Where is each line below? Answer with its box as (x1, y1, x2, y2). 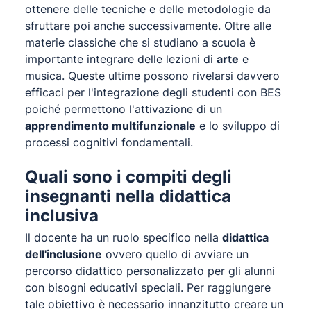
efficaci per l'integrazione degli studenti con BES (25, 85, 281, 99)
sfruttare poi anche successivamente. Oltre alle (25, 19, 271, 33)
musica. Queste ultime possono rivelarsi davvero (25, 69, 280, 83)
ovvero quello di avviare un (102, 247, 249, 261)
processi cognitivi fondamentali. (25, 135, 193, 149)
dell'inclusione (25, 247, 102, 261)
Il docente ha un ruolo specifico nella (25, 230, 222, 244)
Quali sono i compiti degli (25, 167, 232, 187)
